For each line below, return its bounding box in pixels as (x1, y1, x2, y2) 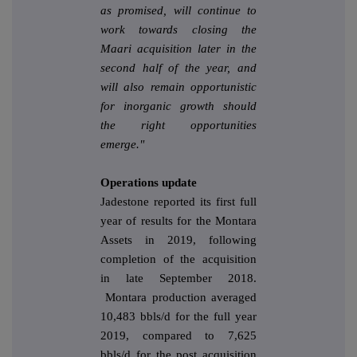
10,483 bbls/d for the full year (100, 310, 257, 324)
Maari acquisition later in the (100, 42, 257, 56)
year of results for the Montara (100, 214, 257, 228)
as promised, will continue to (100, 4, 257, 18)
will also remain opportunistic (100, 80, 257, 94)
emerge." (100, 138, 147, 151)
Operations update (100, 176, 197, 190)
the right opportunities (100, 119, 257, 132)
